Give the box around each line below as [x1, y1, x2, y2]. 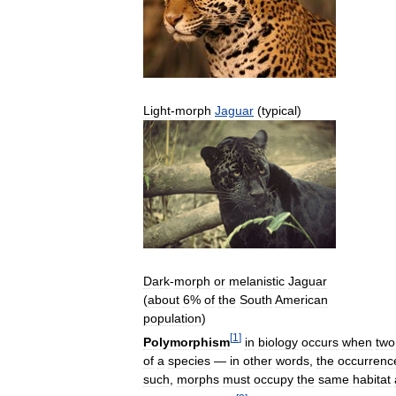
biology [258, 335, 298, 349]
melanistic [229, 274, 285, 289]
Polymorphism [143, 335, 230, 349]
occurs [301, 335, 339, 349]
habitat [353, 372, 391, 386]
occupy [254, 372, 293, 386]
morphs [177, 372, 219, 386]
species [168, 354, 210, 368]
